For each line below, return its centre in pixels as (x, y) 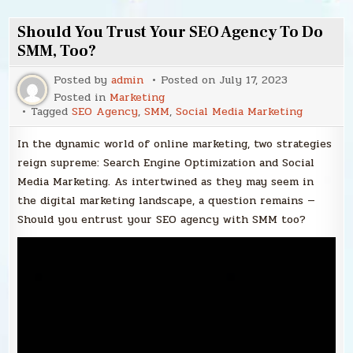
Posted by (83, 80)
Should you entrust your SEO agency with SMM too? (162, 220)
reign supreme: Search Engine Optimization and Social (166, 163)
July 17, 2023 (254, 80)
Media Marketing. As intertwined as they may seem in (166, 182)
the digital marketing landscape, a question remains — (167, 201)
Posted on (190, 80)
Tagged (52, 112)
